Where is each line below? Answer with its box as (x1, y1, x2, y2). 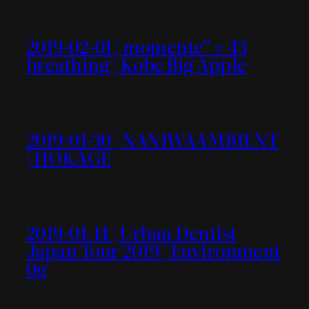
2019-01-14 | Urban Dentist (26, 219, 237, 246)
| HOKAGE (26, 143, 111, 171)
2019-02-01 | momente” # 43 (26, 32, 247, 60)
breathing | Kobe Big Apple (26, 50, 247, 78)
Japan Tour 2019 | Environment (26, 237, 281, 264)
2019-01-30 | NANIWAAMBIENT (26, 126, 279, 153)
